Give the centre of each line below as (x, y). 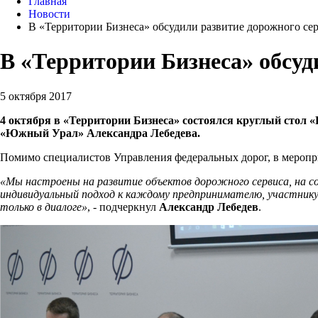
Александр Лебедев (209, 207)
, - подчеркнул (123, 207)
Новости (49, 14)
